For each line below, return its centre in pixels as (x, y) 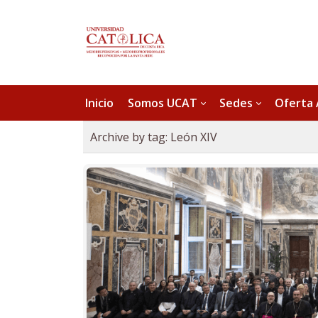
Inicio (99, 103)
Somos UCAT (163, 103)
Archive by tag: (130, 137)
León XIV (194, 137)
